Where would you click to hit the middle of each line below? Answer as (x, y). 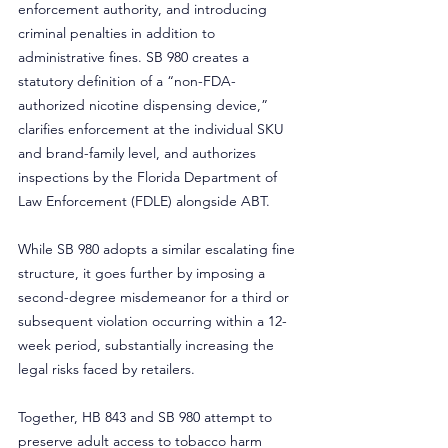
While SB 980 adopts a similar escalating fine (158, 249)
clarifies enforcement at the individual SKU (153, 129)
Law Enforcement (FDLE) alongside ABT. (144, 201)
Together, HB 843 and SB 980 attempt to (147, 417)
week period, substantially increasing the (148, 345)
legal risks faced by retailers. (106, 369)
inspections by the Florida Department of (149, 177)
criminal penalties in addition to (118, 33)
